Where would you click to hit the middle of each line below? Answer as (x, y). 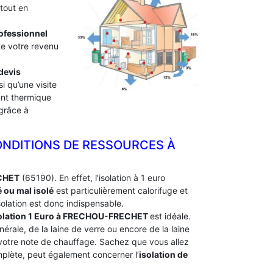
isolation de (163, 254)
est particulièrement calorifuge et (121, 190)
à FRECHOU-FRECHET (103, 216)
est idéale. (170, 216)
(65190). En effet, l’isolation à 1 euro (92, 178)
